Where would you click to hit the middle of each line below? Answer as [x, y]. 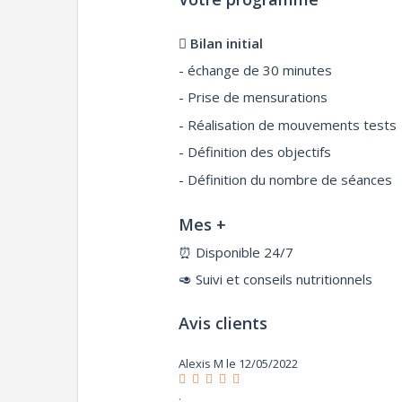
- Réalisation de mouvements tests [288, 124]
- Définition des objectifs [255, 152]
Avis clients [223, 323]
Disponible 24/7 [245, 252]
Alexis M [201, 363]
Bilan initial [227, 43]
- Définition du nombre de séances [286, 179]
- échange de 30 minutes [256, 70]
